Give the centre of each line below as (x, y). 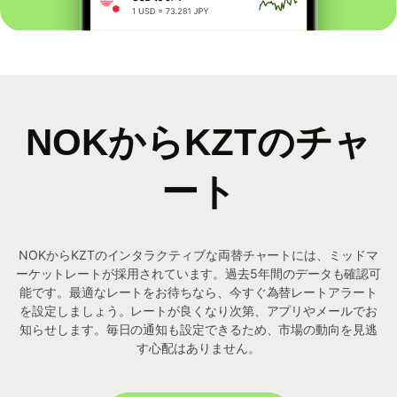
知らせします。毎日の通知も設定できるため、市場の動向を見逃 (198, 330)
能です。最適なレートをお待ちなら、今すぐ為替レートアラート (198, 292)
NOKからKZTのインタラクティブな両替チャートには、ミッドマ (198, 255)
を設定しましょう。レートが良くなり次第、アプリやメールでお (198, 311)
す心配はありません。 (198, 348)
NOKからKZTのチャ (198, 143)
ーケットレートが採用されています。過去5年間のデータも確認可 (198, 274)
